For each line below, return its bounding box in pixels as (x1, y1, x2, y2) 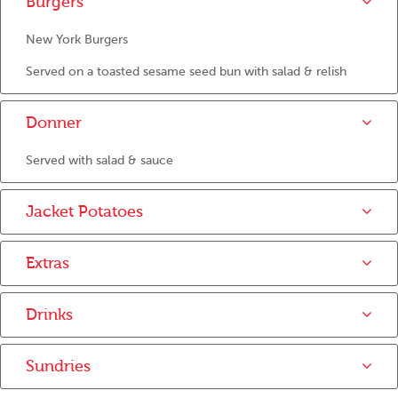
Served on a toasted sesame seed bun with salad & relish (26, 65, 346, 78)
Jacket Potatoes (26, 203, 143, 221)
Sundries (26, 357, 91, 376)
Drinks (26, 306, 73, 324)
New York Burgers (26, 33, 128, 46)
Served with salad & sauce (26, 154, 173, 167)
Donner (26, 114, 82, 132)
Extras (26, 254, 69, 273)
